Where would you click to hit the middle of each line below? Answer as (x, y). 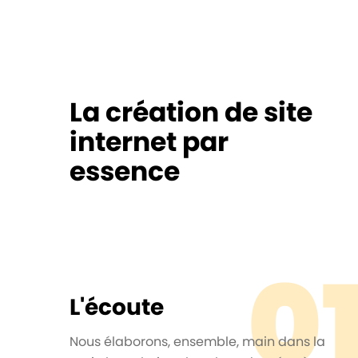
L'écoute (117, 306)
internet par (149, 141)
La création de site (191, 112)
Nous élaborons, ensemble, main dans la (197, 341)
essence (125, 171)
